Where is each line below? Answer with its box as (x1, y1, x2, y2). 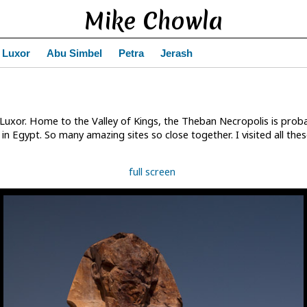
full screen (129, 164, 175, 179)
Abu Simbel (47, 48, 102, 59)
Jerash (160, 48, 193, 59)
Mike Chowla (84, 5, 223, 37)
